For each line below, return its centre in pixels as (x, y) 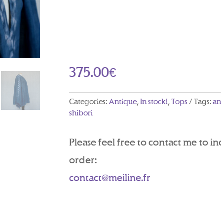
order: (83, 160)
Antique (123, 102)
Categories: (89, 102)
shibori (81, 113)
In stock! (154, 102)
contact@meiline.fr (110, 177)
